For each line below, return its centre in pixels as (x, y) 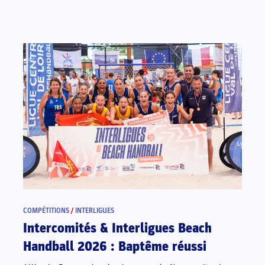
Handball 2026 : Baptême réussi (115, 246)
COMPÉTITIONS (46, 210)
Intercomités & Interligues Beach (118, 228)
